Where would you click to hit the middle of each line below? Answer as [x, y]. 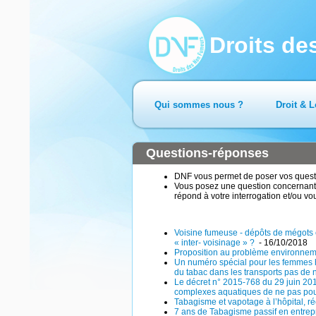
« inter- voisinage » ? [215, 243]
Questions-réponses [207, 153]
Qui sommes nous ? [199, 105]
